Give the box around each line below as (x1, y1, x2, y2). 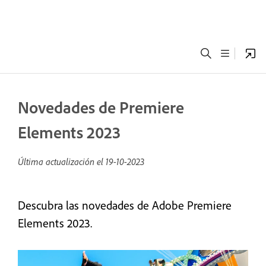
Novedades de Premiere (18, 97, 184, 118)
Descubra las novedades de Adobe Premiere (18, 198, 232, 213)
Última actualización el (18, 156, 106, 167)
